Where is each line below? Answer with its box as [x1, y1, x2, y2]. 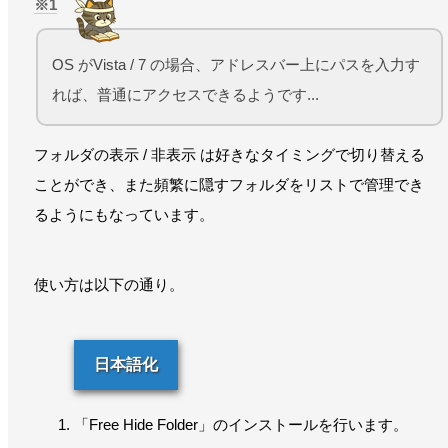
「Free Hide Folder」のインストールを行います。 [74, 415, 408, 433]
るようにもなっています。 [34, 205, 214, 223]
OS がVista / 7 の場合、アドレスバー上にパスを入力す [52, 55, 420, 73]
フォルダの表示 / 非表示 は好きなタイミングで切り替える [34, 145, 425, 163]
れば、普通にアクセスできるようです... [52, 85, 319, 103]
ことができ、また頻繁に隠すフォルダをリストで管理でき [34, 175, 424, 193]
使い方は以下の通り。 [34, 275, 184, 293]
